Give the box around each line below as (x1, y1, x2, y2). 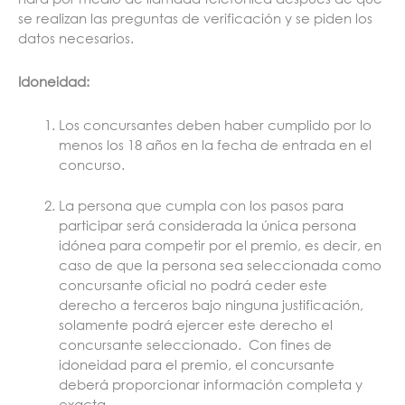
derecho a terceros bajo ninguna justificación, (59, 295, 363, 314)
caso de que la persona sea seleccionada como (59, 255, 381, 274)
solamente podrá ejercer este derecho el (59, 315, 333, 334)
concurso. (59, 155, 128, 174)
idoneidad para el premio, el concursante (59, 354, 334, 373)
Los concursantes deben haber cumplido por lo (59, 116, 372, 135)
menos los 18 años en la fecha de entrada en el (59, 136, 372, 155)
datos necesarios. (18, 28, 137, 47)
